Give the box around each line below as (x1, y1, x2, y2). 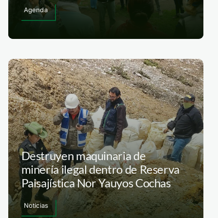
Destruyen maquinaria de (21, 148, 146, 163)
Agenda (23, 6, 48, 14)
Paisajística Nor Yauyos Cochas (21, 175, 171, 190)
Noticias (23, 201, 49, 209)
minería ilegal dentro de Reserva (21, 162, 180, 176)
